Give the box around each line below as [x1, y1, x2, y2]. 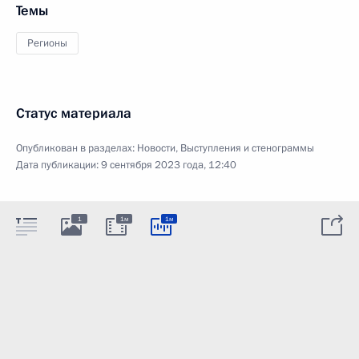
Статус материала [16, 104, 131, 123]
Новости [137, 141, 175, 155]
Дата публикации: [16, 158, 101, 172]
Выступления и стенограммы [180, 141, 314, 155]
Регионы [27, 36, 67, 50]
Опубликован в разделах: [16, 141, 137, 155]
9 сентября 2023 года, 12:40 [101, 158, 236, 172]
